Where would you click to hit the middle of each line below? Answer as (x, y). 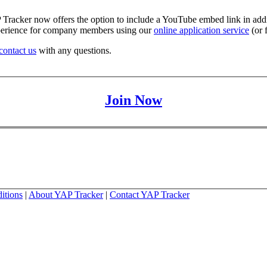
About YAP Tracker (66, 194)
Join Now (133, 100)
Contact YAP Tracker (150, 194)
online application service (201, 30)
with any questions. (74, 50)
